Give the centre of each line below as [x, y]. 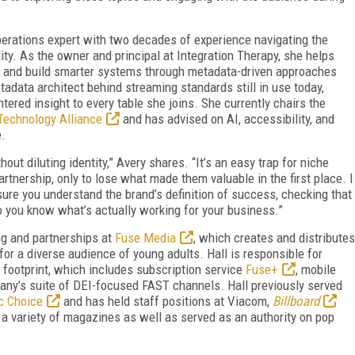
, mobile [316, 269]
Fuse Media [145, 237]
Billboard [296, 301]
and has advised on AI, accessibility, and [227, 118]
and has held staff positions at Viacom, [166, 301]
